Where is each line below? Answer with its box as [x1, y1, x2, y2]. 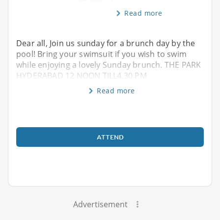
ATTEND [96, 132, 124, 141]
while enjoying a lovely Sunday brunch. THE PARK [16, 59, 201, 70]
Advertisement [73, 198, 128, 210]
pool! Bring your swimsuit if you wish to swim [16, 48, 187, 59]
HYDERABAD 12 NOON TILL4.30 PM [16, 70, 147, 81]
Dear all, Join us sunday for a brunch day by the [16, 37, 195, 49]
